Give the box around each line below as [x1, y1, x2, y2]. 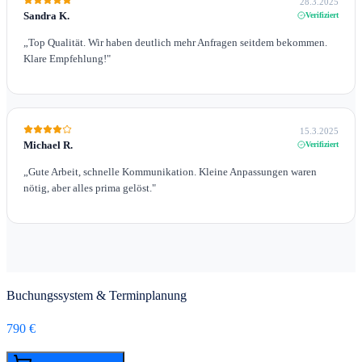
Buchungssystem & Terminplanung [6, 288, 187, 302]
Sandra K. [23, 9, 69, 22]
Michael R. [23, 138, 73, 151]
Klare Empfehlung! [23, 52, 107, 65]
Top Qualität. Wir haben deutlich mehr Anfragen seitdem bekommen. [28, 36, 327, 48]
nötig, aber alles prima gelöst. [23, 181, 152, 194]
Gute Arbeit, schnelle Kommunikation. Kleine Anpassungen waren [28, 165, 317, 178]
